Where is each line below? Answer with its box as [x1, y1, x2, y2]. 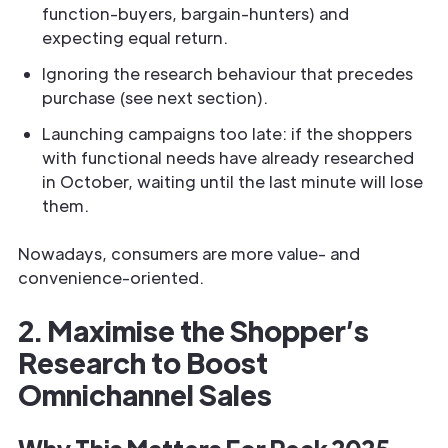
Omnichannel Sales [18, 376, 272, 412]
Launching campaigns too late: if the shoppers [42, 123, 412, 144]
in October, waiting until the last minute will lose [42, 171, 423, 192]
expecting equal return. [42, 27, 228, 48]
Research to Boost [18, 344, 268, 380]
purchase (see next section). [42, 87, 268, 108]
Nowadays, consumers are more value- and [18, 243, 360, 264]
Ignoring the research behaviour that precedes [42, 63, 413, 84]
